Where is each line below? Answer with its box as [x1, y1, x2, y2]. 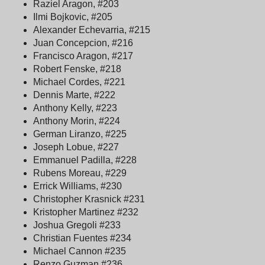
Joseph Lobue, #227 [33, 141, 119, 152]
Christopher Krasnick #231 [33, 193, 145, 204]
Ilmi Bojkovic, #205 [33, 11, 143, 22]
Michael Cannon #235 [33, 245, 126, 256]
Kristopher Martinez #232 [33, 206, 138, 217]
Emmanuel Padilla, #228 [33, 154, 137, 165]
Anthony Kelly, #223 [33, 102, 117, 113]
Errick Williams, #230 [33, 180, 122, 191]
